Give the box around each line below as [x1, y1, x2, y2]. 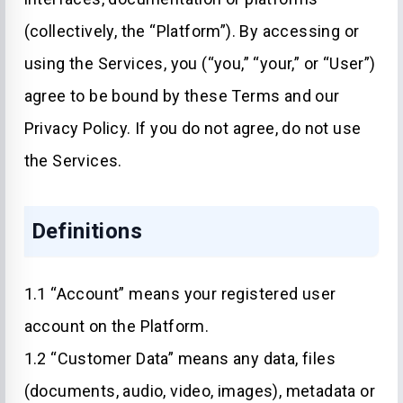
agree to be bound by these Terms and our [23, 86, 340, 105]
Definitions [31, 219, 142, 244]
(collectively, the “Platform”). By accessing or [23, 22, 360, 40]
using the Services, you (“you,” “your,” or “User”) [23, 54, 376, 73]
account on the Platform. [23, 317, 210, 336]
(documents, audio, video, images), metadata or [23, 381, 375, 400]
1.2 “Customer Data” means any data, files [23, 349, 336, 368]
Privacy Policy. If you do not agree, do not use [23, 119, 362, 138]
